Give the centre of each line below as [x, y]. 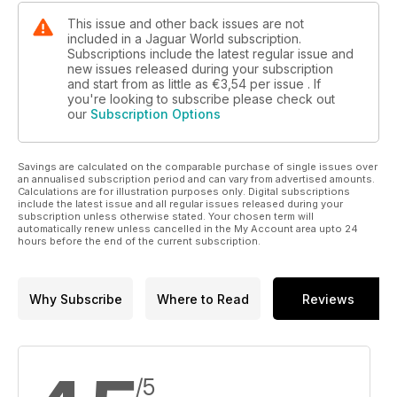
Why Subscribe [75, 299]
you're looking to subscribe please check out [201, 99]
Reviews [328, 299]
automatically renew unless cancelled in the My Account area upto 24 [188, 229]
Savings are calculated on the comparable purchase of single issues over [198, 167]
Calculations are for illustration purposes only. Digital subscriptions [184, 192]
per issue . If [285, 84]
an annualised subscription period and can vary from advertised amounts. [196, 179]
